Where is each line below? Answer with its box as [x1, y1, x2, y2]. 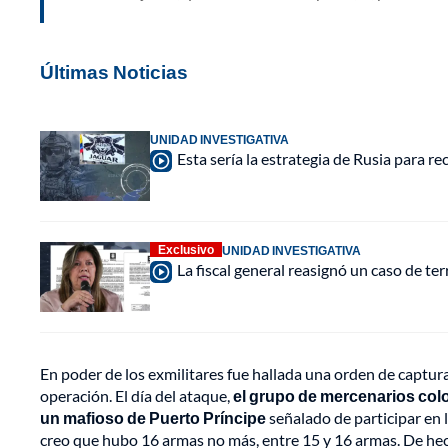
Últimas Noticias [40, 60, 188, 84]
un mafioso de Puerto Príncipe [40, 408, 266, 428]
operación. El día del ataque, [40, 386, 230, 406]
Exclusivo [158, 242, 214, 258]
